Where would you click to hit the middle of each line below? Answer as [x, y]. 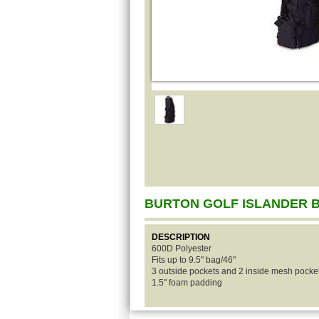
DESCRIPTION [181, 237]
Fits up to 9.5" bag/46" [194, 260]
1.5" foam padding [187, 283]
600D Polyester [182, 249]
